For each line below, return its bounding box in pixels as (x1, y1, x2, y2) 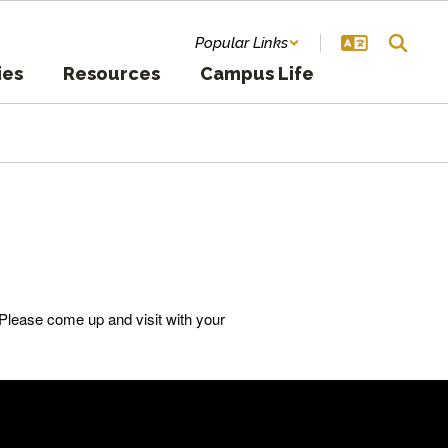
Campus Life (200, 63, 314, 84)
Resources (63, 63, 160, 84)
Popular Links (195, 34, 288, 52)
